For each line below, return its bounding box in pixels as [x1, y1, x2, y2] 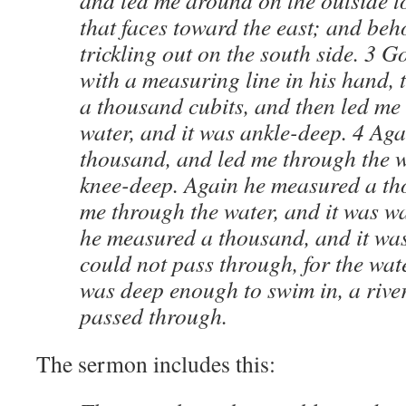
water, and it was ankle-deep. [80, 116, 353, 147]
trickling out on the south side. [80, 37, 364, 68]
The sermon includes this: [36, 348, 275, 379]
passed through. [80, 300, 227, 331]
